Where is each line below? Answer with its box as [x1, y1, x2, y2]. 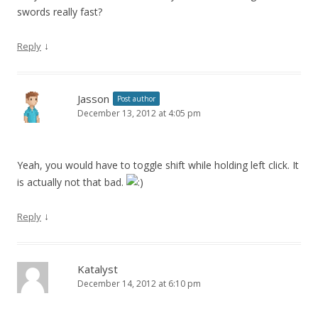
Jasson [77, 91, 109, 106]
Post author [117, 93, 155, 104]
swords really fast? [17, 4, 102, 18]
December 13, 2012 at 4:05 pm [77, 106, 201, 119]
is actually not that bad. [17, 175, 126, 189]
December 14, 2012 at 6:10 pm [77, 277, 201, 290]
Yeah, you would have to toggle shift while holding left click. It [17, 158, 299, 172]
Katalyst [77, 261, 118, 276]
